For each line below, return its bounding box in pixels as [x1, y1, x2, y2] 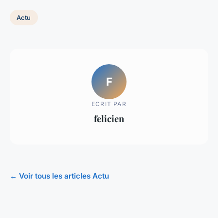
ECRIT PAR [91, 100, 127, 108]
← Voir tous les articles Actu [10, 171, 109, 181]
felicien [94, 112, 124, 125]
